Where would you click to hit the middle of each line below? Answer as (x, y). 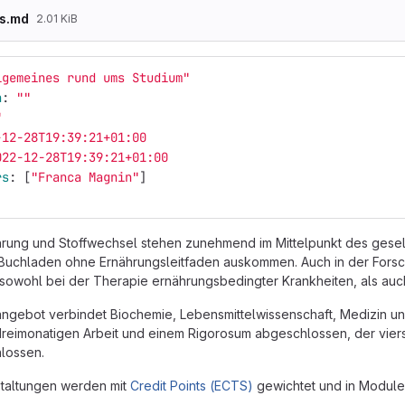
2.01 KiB (57, 19)
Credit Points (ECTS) (192, 386)
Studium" (161, 78)
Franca (60, 177)
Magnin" (114, 177)
